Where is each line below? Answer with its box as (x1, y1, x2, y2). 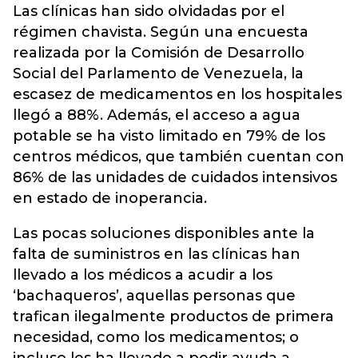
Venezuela (204, 65, 284, 83)
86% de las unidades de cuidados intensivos (13, 169, 337, 187)
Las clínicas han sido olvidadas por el (13, 2, 284, 21)
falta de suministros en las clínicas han (13, 245, 300, 264)
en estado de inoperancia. (13, 189, 207, 208)
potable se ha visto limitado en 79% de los (13, 127, 325, 145)
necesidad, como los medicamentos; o (13, 328, 299, 347)
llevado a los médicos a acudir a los (13, 266, 272, 284)
